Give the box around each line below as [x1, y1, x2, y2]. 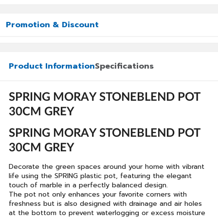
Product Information [9, 60, 95, 72]
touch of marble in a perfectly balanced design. [9, 180, 168, 190]
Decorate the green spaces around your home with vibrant [9, 162, 204, 172]
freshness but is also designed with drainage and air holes [9, 199, 202, 209]
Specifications [95, 60, 154, 72]
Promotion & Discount [6, 19, 99, 31]
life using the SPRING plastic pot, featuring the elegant [9, 171, 192, 181]
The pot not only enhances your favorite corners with [9, 189, 187, 200]
